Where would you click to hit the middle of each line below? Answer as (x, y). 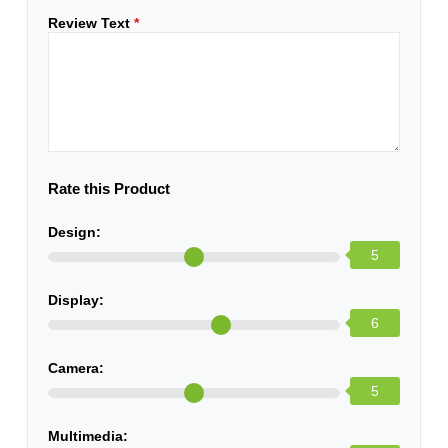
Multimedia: (88, 436)
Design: (75, 232)
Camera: (76, 368)
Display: (76, 300)
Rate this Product (109, 189)
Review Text (91, 23)
